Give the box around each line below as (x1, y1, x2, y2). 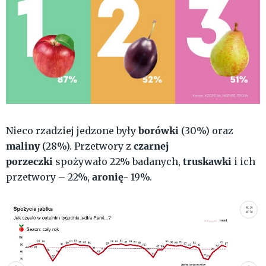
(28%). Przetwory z (42, 140, 134, 152)
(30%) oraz (181, 124, 233, 137)
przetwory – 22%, (6, 170, 92, 183)
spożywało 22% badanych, (55, 155, 183, 167)
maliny (6, 139, 42, 152)
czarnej (134, 139, 169, 152)
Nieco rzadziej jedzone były (6, 124, 138, 137)
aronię (92, 170, 123, 183)
